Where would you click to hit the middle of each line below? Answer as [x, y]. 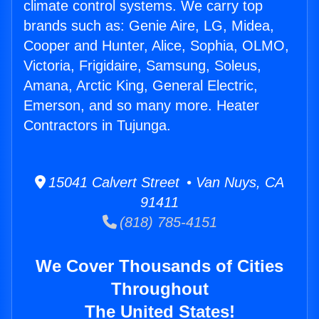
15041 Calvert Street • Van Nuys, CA [165, 183]
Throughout [159, 289]
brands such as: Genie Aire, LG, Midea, [149, 26]
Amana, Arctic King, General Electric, [141, 86]
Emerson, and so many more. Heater [141, 106]
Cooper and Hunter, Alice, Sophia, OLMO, [156, 46]
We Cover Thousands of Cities [159, 266]
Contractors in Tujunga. [97, 126]
